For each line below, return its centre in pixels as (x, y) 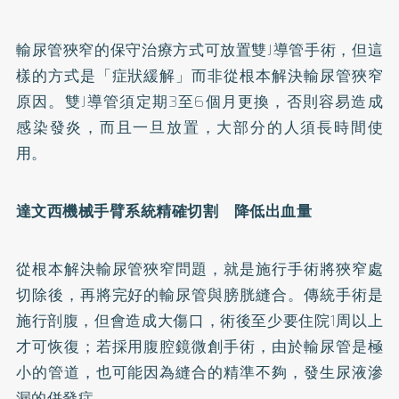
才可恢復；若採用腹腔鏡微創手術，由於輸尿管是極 (199, 346)
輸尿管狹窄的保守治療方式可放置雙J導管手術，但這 (199, 49)
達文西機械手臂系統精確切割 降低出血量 (164, 211)
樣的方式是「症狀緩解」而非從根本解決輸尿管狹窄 (199, 75)
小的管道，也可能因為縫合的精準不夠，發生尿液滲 (199, 372)
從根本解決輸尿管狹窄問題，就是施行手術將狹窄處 (199, 269)
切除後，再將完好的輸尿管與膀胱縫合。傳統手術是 (199, 294)
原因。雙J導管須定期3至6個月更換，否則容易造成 (199, 101)
